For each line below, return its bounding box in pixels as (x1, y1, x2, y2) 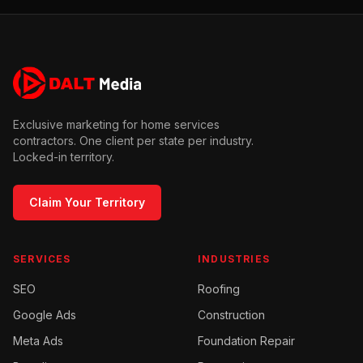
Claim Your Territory (29, 195, 145, 209)
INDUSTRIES (198, 253, 270, 265)
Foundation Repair (198, 334, 295, 348)
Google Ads (13, 308, 76, 322)
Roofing (198, 282, 240, 296)
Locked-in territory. (13, 150, 114, 164)
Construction (198, 308, 265, 322)
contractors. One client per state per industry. (13, 134, 254, 147)
